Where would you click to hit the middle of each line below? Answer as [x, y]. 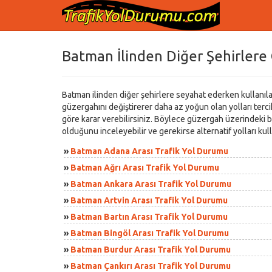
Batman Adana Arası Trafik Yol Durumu [149, 151]
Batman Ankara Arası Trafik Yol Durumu [151, 184]
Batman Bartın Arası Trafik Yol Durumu [149, 217]
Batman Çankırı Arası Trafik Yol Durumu [151, 266]
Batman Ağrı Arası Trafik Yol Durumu [145, 168]
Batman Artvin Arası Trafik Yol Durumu [149, 200]
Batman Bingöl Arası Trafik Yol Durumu [150, 233]
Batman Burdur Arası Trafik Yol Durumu [151, 250]
